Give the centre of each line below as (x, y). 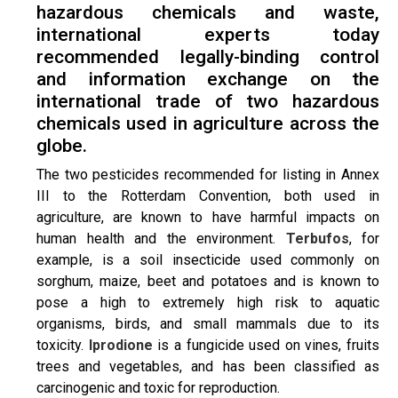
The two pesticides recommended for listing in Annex (208, 174)
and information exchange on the (208, 79)
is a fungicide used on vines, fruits (266, 345)
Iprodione (120, 345)
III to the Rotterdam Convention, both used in (208, 195)
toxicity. (63, 345)
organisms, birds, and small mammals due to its (208, 323)
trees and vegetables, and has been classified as (208, 366)
